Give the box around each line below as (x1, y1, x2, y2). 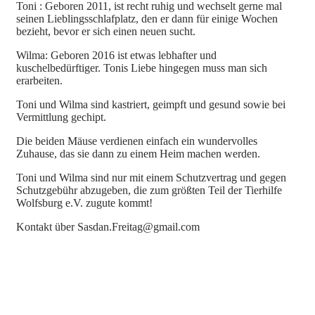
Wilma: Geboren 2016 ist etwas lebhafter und (16, 49, 217, 61)
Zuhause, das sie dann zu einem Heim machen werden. (16, 147, 260, 160)
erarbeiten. (16, 74, 63, 86)
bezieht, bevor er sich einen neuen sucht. (16, 25, 195, 37)
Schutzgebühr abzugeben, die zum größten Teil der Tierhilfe (16, 184, 282, 196)
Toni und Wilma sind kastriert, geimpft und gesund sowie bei (16, 98, 285, 110)
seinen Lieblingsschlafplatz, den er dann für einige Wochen (16, 12, 278, 25)
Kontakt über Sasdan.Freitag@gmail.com (16, 220, 200, 233)
